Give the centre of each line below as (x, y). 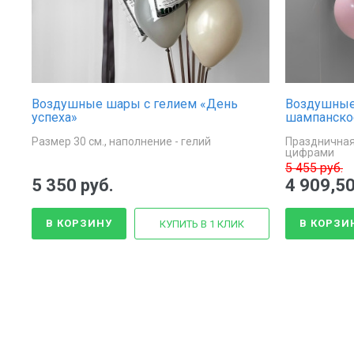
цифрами (310, 152)
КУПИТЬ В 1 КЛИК (202, 224)
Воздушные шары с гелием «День (135, 104)
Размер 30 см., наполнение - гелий (121, 141)
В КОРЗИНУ (79, 223)
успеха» (55, 117)
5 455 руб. (314, 168)
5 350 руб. (73, 185)
